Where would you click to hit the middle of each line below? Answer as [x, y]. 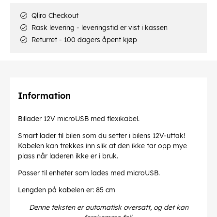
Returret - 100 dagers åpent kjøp [83, 40]
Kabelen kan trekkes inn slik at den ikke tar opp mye [102, 146]
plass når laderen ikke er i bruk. [68, 156]
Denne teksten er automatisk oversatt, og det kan [108, 208]
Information [44, 96]
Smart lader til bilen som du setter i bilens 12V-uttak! [101, 136]
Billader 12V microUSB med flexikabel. [79, 119]
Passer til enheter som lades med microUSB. [89, 173]
